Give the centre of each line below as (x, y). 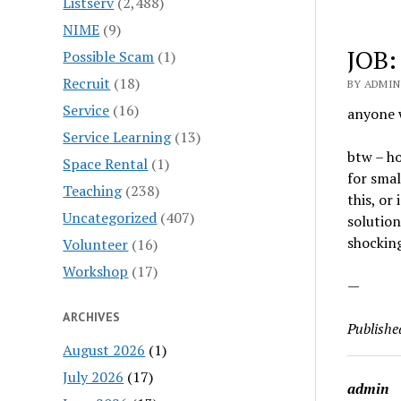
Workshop (96, 271)
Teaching (93, 190)
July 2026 (94, 376)
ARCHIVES (92, 316)
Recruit (87, 83)
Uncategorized (110, 217)
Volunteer (96, 244)
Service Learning (117, 137)
